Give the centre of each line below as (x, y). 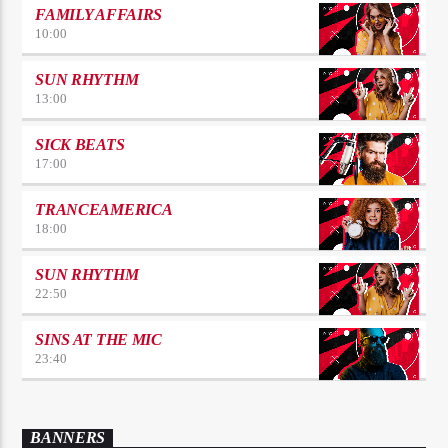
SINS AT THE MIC (98, 339)
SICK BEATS (80, 144)
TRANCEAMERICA (104, 209)
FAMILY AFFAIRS (98, 14)
